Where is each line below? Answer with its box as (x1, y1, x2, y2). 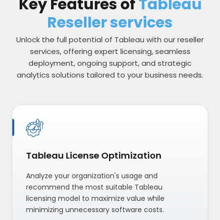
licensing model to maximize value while (26, 193, 165, 204)
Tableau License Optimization (26, 149, 162, 162)
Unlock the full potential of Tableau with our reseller (16, 34, 204, 45)
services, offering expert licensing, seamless (29, 46, 191, 57)
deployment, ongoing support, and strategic (28, 58, 192, 69)
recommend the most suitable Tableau (26, 182, 163, 192)
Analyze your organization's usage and (26, 171, 158, 181)
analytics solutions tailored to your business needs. (17, 70, 203, 81)
